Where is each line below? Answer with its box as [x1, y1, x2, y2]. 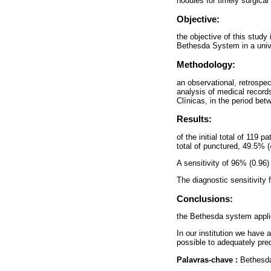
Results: [177, 114, 212, 125]
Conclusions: [177, 193, 233, 204]
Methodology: [177, 59, 235, 70]
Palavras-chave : [177, 255, 240, 264]
